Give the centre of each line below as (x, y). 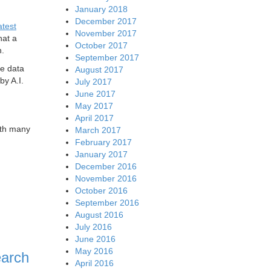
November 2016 (106, 178)
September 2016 (107, 202)
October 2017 (101, 45)
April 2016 (94, 263)
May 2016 (94, 251)
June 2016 (95, 239)
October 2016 (101, 190)
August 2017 (99, 69)
